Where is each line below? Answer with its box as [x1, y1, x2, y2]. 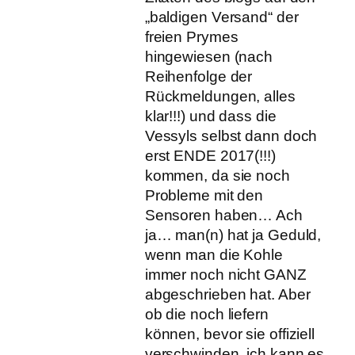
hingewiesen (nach [144, 48, 273, 66]
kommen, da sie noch [144, 167, 290, 185]
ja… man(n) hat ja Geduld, [144, 227, 322, 244]
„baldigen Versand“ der [144, 9, 299, 26]
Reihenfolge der [144, 68, 253, 86]
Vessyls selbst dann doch [144, 128, 318, 145]
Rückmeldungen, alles [144, 88, 296, 105]
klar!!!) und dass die [144, 108, 277, 125]
